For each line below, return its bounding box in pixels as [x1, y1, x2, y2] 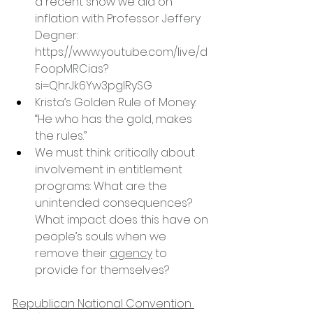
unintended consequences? [35, 194, 195, 211]
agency [110, 245, 152, 261]
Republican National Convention [13, 295, 194, 312]
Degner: [35, 27, 80, 43]
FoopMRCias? [35, 60, 108, 77]
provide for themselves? [35, 261, 169, 278]
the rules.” [35, 127, 87, 144]
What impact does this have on [35, 211, 211, 228]
